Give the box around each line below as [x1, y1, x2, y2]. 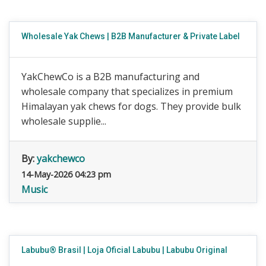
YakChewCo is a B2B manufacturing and [21, 70, 199, 83]
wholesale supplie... [21, 115, 106, 128]
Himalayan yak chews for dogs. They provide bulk [21, 100, 241, 113]
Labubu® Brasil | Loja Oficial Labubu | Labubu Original [21, 245, 227, 255]
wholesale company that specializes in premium [21, 85, 233, 98]
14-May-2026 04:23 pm [21, 169, 111, 180]
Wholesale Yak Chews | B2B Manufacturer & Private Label [21, 31, 240, 41]
